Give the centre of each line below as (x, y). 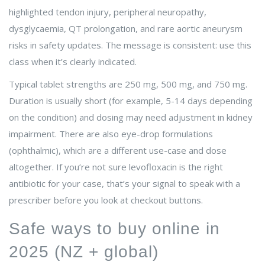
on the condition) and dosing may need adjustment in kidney (131, 117)
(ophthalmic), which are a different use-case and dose (118, 151)
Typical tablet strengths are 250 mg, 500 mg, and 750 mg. (128, 84)
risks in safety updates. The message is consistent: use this (130, 45)
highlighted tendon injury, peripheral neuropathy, (108, 12)
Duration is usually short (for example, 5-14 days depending (131, 101)
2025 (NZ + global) (84, 252)
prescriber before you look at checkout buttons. (106, 200)
